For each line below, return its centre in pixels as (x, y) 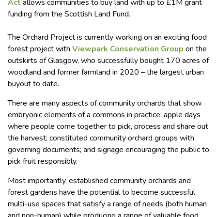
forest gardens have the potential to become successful (101, 193)
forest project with (40, 49)
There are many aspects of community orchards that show (105, 103)
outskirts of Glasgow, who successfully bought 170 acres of (108, 61)
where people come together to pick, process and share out (108, 127)
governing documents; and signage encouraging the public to (108, 150)
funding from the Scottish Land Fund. (69, 14)
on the (195, 49)
